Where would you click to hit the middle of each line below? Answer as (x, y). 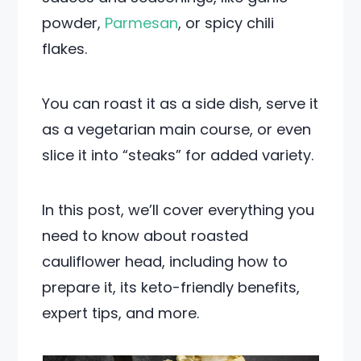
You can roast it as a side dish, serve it (180, 104)
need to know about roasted (145, 236)
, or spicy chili (226, 23)
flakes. (65, 49)
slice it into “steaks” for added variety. (178, 155)
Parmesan (142, 23)
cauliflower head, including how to (165, 261)
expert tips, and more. (121, 313)
